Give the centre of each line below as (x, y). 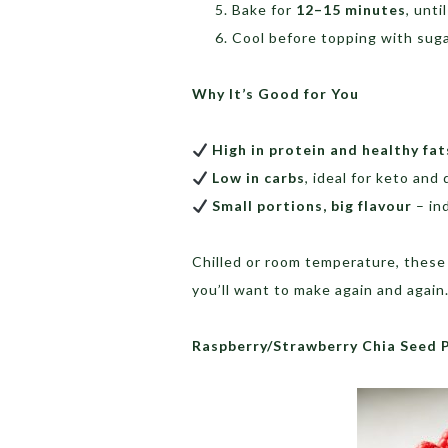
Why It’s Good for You (275, 94)
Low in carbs (258, 178)
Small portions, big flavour (311, 206)
